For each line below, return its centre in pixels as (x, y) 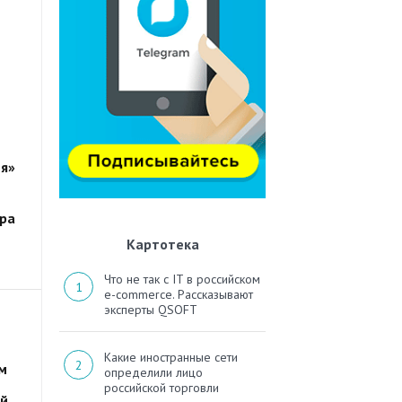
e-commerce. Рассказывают (179, 295)
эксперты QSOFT (151, 310)
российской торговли (162, 388)
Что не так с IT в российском (182, 280)
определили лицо (153, 373)
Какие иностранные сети (171, 358)
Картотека (162, 245)
